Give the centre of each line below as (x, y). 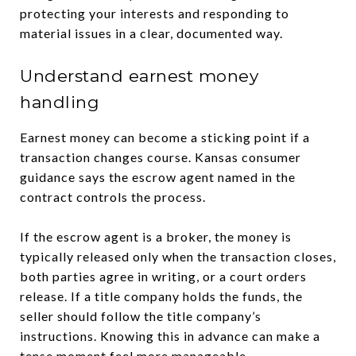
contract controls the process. (113, 196)
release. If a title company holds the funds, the (161, 296)
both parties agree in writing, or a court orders (163, 276)
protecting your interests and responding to (155, 13)
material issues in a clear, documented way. (151, 33)
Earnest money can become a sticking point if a (165, 137)
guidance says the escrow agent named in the (158, 176)
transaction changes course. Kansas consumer (161, 157)
